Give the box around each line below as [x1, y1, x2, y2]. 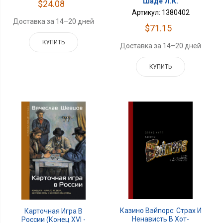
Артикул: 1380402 [131, 8, 190, 16]
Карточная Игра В [24, 207, 83, 216]
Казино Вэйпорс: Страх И [119, 206, 202, 215]
